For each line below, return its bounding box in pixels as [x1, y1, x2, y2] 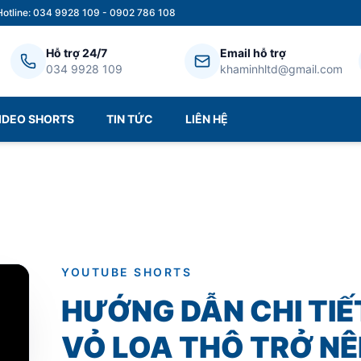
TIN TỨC [106, 112, 153, 126]
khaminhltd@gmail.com [219, 62, 342, 76]
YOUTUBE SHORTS [61, 265, 193, 279]
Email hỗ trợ [219, 46, 286, 60]
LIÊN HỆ [185, 112, 228, 126]
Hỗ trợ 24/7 [45, 46, 107, 60]
